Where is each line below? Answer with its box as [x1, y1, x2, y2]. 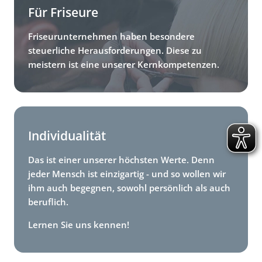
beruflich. [28, 195, 68, 208]
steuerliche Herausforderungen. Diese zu [28, 44, 202, 56]
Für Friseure [28, 4, 98, 20]
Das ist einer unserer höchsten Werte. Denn [28, 153, 215, 166]
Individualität [28, 127, 106, 144]
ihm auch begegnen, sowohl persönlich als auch [28, 181, 230, 194]
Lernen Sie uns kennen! [28, 218, 129, 230]
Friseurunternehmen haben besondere [28, 30, 195, 42]
